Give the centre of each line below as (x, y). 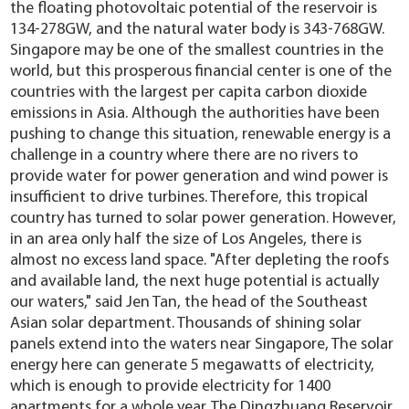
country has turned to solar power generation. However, (204, 219)
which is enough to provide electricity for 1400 (171, 387)
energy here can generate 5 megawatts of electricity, (193, 366)
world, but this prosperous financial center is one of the (201, 72)
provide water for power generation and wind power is (199, 177)
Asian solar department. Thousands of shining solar (186, 324)
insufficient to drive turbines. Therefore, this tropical (189, 198)
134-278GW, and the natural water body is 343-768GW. (198, 30)
